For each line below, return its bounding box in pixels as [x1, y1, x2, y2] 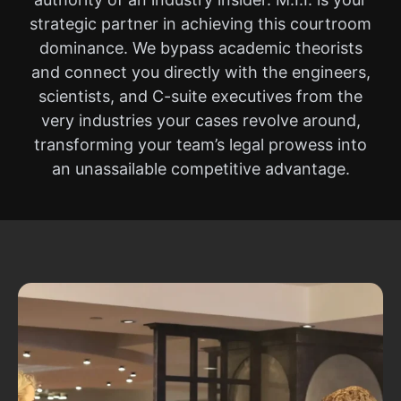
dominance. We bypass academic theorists [38, 38, 363, 57]
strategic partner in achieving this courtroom [30, 14, 371, 33]
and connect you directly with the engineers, [30, 63, 371, 81]
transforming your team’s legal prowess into [34, 135, 367, 154]
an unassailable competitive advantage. [51, 159, 350, 178]
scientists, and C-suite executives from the [38, 87, 363, 106]
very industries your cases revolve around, [40, 111, 361, 130]
